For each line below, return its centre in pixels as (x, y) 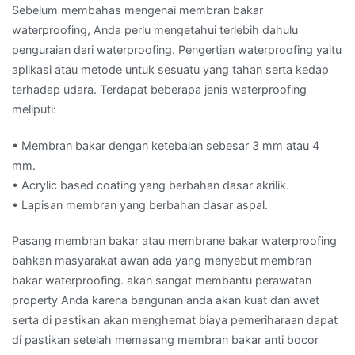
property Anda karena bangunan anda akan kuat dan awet (166, 300)
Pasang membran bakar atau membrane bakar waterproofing (174, 240)
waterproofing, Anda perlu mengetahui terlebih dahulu (155, 30)
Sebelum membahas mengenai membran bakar (137, 10)
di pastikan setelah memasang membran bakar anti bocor (165, 339)
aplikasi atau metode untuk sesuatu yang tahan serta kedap (170, 70)
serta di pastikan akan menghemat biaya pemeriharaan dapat (175, 319)
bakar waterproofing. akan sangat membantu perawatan (162, 280)
